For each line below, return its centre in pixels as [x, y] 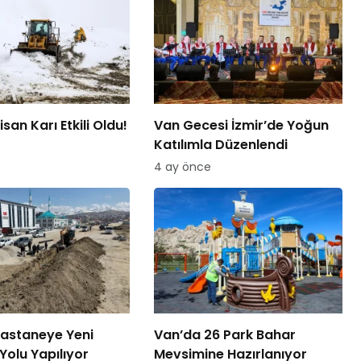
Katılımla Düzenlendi [220, 145]
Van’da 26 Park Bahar [224, 335]
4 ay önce [182, 167]
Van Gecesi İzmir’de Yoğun [241, 126]
